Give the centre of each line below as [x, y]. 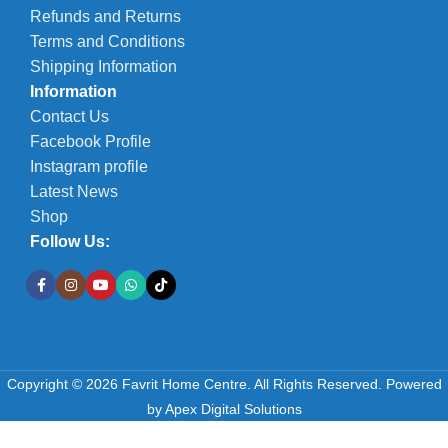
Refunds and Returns [105, 17]
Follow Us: [70, 242]
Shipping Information [103, 67]
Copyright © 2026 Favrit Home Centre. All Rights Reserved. [194, 384]
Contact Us [69, 117]
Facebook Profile [90, 142]
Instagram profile [89, 167]
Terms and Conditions [107, 42]
